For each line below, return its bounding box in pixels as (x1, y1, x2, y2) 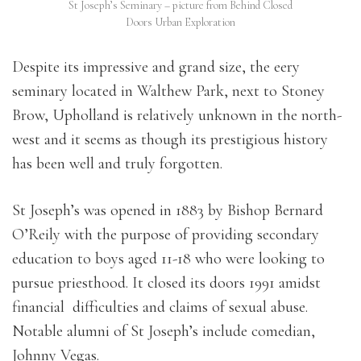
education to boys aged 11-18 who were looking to (12, 249, 325, 268)
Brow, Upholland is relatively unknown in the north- (12, 106, 342, 125)
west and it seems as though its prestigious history (12, 130, 328, 149)
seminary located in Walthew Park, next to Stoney (12, 81, 325, 101)
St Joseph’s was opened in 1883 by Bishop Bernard (12, 201, 323, 220)
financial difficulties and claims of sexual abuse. (12, 297, 308, 317)
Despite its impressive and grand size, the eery (12, 57, 300, 77)
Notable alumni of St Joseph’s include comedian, (12, 322, 315, 341)
